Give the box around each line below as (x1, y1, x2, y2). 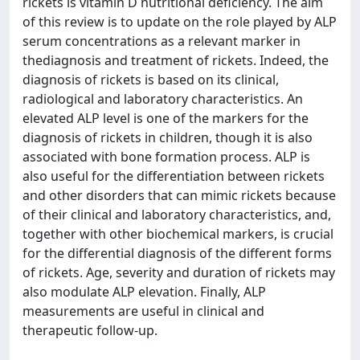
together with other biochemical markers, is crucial (22, 224, 333, 243)
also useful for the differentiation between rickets (22, 166, 325, 185)
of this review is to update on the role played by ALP (22, 12, 337, 31)
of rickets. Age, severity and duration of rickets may (22, 263, 335, 281)
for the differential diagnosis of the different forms (22, 243, 332, 262)
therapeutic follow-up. (22, 321, 157, 339)
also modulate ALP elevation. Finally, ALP (22, 282, 266, 301)
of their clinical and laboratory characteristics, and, (22, 205, 331, 223)
